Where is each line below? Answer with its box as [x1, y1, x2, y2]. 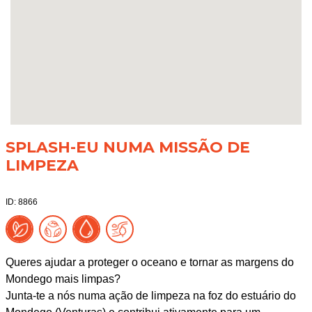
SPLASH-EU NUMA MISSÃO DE [5, 138, 250, 157]
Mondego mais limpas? [5, 273, 120, 285]
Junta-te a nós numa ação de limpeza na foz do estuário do [5, 290, 296, 302]
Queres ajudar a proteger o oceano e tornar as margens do [5, 256, 294, 268]
